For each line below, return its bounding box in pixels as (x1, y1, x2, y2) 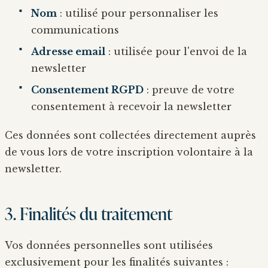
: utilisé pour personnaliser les (57, 7, 218, 19)
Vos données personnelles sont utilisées (5, 239, 213, 251)
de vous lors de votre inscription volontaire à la (5, 145, 253, 158)
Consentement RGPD (31, 83, 144, 96)
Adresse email (31, 45, 105, 57)
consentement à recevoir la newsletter (31, 100, 232, 112)
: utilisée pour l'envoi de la (105, 45, 247, 57)
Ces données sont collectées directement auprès (5, 129, 256, 141)
